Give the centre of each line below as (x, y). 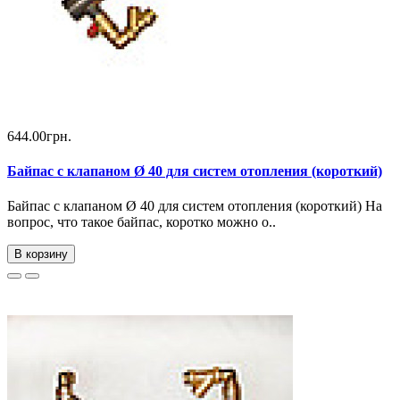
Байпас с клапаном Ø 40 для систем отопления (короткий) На (195, 206)
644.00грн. (39, 136)
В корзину (41, 254)
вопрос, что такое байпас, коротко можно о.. (142, 222)
